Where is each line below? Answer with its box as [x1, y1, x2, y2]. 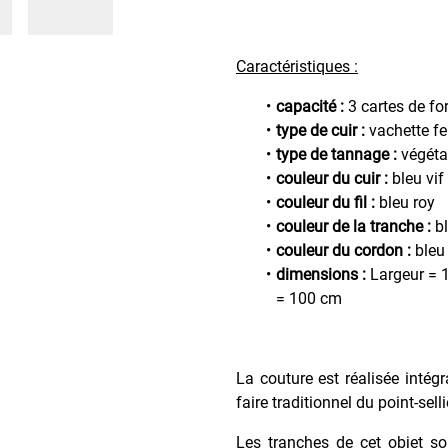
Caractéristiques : [236, 56, 358, 76]
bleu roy [375, 192, 435, 212]
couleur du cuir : [276, 168, 388, 188]
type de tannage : [276, 144, 397, 164]
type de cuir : [276, 120, 369, 140]
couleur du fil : [276, 192, 375, 212]
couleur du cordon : [276, 240, 411, 260]
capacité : [276, 96, 348, 116]
